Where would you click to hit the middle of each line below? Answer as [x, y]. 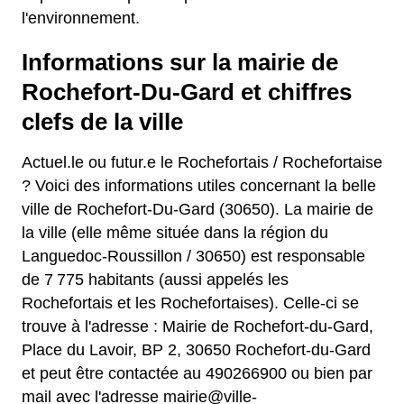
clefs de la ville [102, 122]
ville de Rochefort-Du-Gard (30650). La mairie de [197, 210]
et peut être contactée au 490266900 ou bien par [197, 374]
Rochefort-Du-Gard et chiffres [187, 92]
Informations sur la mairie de [180, 63]
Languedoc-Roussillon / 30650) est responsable [193, 257]
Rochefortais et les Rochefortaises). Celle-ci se [190, 303]
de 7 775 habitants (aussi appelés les [155, 280]
